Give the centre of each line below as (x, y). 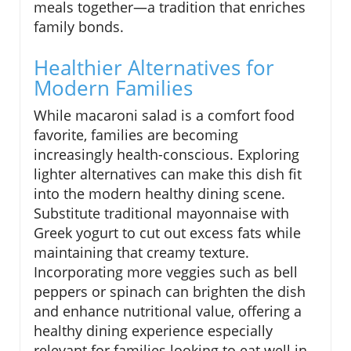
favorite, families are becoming (136, 135)
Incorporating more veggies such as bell (166, 272)
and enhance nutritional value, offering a (168, 311)
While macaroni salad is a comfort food (164, 116)
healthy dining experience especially (153, 331)
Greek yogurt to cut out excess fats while (167, 233)
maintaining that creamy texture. (141, 253)
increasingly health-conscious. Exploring (166, 155)
